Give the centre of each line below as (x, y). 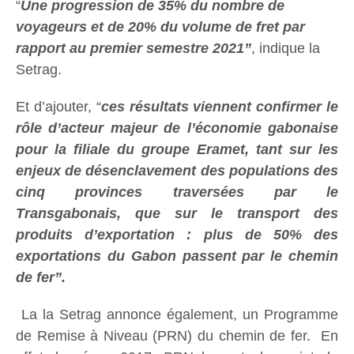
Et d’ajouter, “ (58, 107)
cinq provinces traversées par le (177, 192)
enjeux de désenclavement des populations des (177, 171)
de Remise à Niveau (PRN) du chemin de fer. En (177, 336)
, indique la (286, 49)
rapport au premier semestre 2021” (134, 49)
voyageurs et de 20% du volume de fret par (160, 27)
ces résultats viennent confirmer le (220, 107)
